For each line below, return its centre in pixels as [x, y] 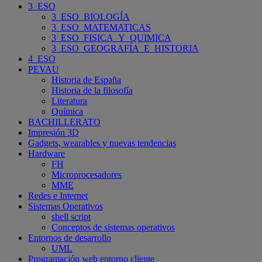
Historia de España [86, 80]
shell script [71, 216]
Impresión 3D [54, 132]
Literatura [69, 101]
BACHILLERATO [64, 122]
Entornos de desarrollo [70, 237]
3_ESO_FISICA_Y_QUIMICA [111, 37]
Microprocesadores [87, 174]
